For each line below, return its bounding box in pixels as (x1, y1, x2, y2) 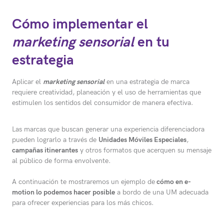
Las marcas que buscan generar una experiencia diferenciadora (12, 125, 204, 134)
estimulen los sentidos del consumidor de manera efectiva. (12, 98, 195, 107)
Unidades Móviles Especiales (98, 135, 186, 144)
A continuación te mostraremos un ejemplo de (12, 177, 155, 186)
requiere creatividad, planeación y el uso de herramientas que (12, 88, 201, 97)
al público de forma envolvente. (12, 156, 110, 165)
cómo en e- (155, 177, 191, 186)
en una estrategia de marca (104, 77, 189, 86)
